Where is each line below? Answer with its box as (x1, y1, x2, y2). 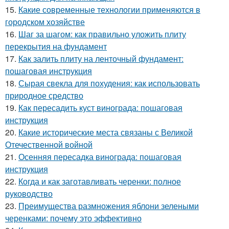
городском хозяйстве (5, 16, 85, 28)
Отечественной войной (5, 139, 93, 150)
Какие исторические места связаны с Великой (18, 126, 193, 138)
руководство (5, 188, 53, 199)
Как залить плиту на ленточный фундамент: (18, 53, 184, 64)
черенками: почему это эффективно (5, 212, 142, 224)
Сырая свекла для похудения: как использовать (18, 77, 200, 89)
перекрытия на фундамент (5, 40, 107, 52)
